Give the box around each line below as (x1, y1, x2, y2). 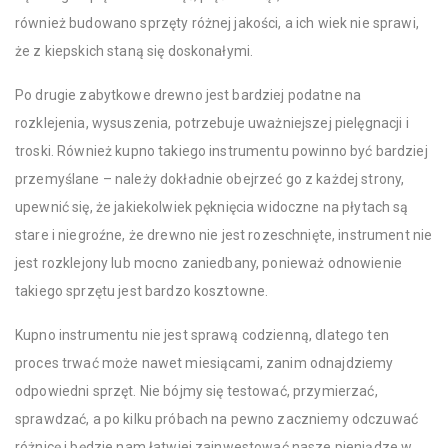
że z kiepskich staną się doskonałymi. (15, 43, 254, 60)
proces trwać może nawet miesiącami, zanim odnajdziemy (15, 355, 394, 372)
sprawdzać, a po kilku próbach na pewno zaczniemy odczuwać (15, 411, 418, 428)
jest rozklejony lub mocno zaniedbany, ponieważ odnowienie (15, 255, 402, 272)
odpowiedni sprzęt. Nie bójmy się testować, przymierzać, (15, 383, 378, 400)
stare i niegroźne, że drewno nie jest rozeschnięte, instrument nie (15, 227, 433, 244)
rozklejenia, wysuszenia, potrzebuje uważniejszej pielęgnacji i (15, 115, 409, 132)
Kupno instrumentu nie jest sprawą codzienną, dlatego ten (15, 327, 389, 344)
